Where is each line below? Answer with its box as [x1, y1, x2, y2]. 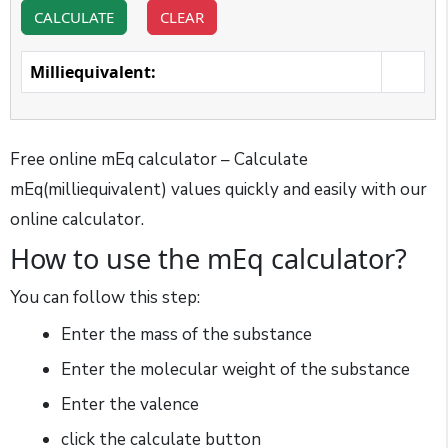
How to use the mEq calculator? [10, 240, 407, 278]
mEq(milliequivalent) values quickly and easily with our [10, 177, 427, 201]
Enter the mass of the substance [61, 322, 312, 346]
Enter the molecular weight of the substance [61, 357, 410, 381]
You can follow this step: [10, 286, 200, 310]
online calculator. [10, 207, 144, 231]
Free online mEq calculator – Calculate [10, 147, 308, 171]
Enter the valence [61, 392, 199, 416]
